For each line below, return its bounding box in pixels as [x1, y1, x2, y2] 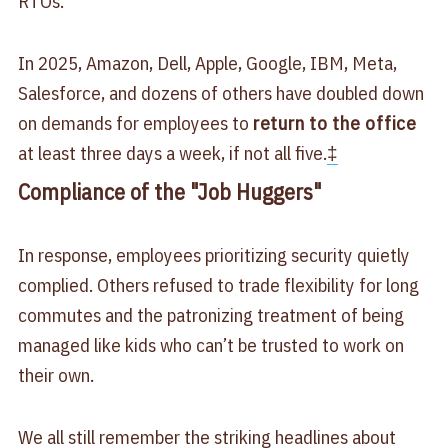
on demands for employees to [17, 110, 253, 135]
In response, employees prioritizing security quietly [17, 243, 410, 268]
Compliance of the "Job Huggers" [17, 176, 322, 206]
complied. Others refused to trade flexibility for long [17, 273, 419, 298]
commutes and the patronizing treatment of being [17, 303, 404, 328]
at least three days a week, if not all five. [17, 140, 327, 165]
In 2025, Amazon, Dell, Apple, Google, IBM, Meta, [17, 50, 397, 75]
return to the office [252, 110, 417, 135]
